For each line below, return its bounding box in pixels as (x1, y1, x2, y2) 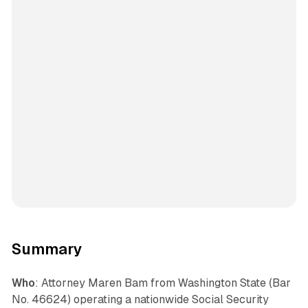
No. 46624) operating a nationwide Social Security (11, 293, 269, 307)
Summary (11, 241, 82, 258)
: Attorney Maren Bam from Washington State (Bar (34, 276, 291, 290)
